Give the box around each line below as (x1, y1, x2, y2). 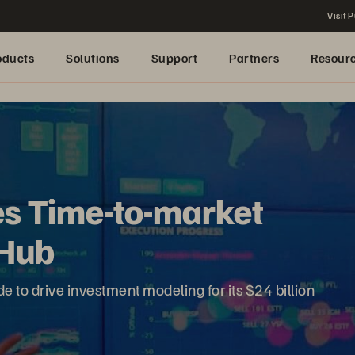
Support (151, 50, 197, 66)
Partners (229, 50, 279, 66)
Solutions (66, 50, 120, 66)
